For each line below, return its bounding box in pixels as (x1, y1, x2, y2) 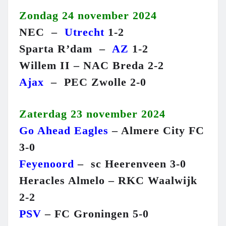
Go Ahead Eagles (19, 124, 108, 137)
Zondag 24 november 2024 (19, 9, 157, 22)
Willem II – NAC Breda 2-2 (19, 59, 164, 72)
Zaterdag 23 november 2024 (19, 107, 165, 121)
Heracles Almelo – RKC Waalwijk (19, 174, 197, 187)
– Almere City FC (108, 124, 204, 137)
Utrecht (65, 26, 104, 39)
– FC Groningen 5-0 (41, 207, 149, 220)
